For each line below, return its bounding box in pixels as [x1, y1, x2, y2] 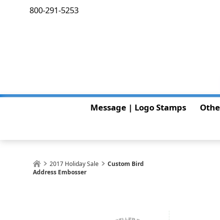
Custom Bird [108, 160, 144, 168]
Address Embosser [33, 168, 87, 176]
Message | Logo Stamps [90, 102, 186, 113]
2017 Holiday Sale [50, 160, 99, 168]
